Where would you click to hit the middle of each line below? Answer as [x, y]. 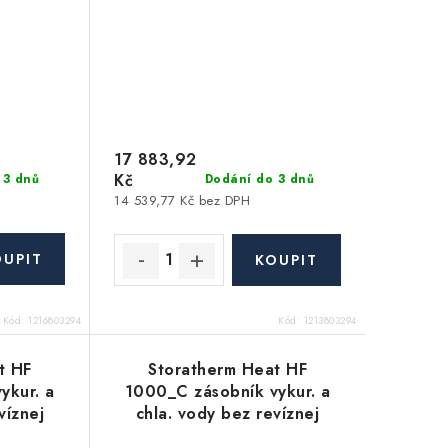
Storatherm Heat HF [228, 369]
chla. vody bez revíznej [227, 413]
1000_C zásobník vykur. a [227, 391]
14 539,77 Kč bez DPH [182, 200]
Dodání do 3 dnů [259, 179]
